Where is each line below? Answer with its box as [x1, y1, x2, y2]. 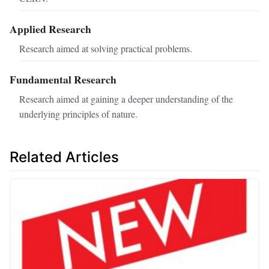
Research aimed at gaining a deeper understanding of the [19, 92, 233, 105]
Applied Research [10, 21, 91, 37]
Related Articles [10, 148, 119, 166]
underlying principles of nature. [19, 107, 138, 120]
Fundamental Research [10, 71, 116, 87]
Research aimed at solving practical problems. [19, 41, 192, 55]
